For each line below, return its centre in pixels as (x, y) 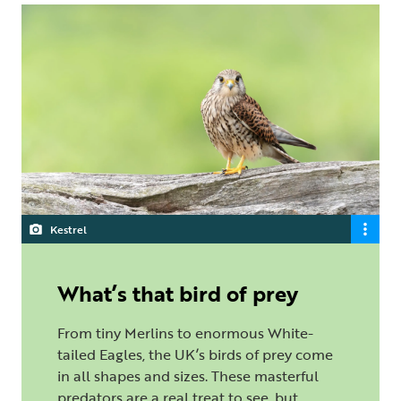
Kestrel (68, 229)
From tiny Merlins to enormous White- (185, 333)
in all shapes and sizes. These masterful (188, 375)
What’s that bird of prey (178, 293)
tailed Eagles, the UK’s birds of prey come (195, 354)
